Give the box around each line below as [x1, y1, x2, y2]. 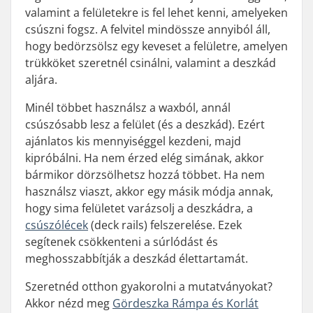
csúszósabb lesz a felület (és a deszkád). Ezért [25, 117, 265, 132]
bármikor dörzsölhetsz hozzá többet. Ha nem [25, 167, 265, 182]
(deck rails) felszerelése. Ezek [88, 217, 242, 233]
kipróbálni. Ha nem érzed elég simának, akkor [25, 150, 264, 166]
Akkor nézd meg [25, 296, 112, 311]
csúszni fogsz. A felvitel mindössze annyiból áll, [25, 22, 270, 37]
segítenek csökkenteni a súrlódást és [25, 234, 218, 249]
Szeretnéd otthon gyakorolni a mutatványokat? [25, 279, 272, 294]
